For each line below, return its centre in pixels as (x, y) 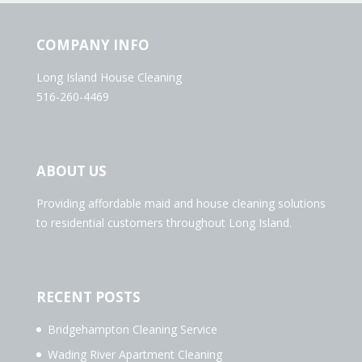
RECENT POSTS (88, 297)
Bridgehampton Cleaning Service (132, 330)
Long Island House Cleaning (109, 77)
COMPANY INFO (93, 45)
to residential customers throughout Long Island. (164, 223)
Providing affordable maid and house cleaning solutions (181, 204)
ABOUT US (71, 171)
